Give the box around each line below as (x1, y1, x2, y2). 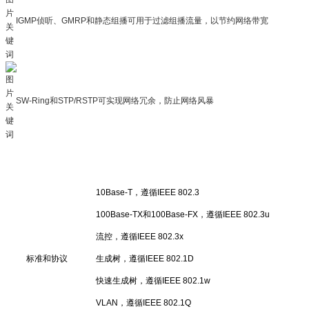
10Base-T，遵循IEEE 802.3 (96, 187, 199, 197)
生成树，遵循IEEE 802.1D (96, 253, 194, 263)
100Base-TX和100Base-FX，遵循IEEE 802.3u (96, 209, 270, 219)
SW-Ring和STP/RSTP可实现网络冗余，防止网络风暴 (16, 96, 214, 106)
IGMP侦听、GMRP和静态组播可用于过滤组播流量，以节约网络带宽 (16, 16, 268, 26)
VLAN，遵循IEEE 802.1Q (96, 297, 191, 308)
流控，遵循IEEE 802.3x (96, 231, 183, 241)
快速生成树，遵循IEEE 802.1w (96, 275, 210, 286)
